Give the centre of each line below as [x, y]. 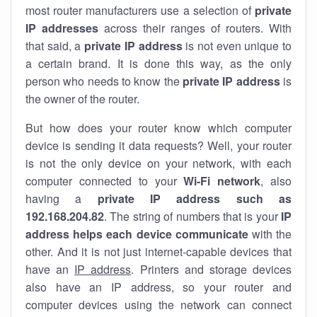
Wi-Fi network [222, 181]
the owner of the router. [82, 99]
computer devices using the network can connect [158, 305]
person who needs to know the [104, 81]
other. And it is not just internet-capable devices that [158, 252]
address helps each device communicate [137, 234]
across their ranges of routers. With [195, 28]
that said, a [55, 46]
